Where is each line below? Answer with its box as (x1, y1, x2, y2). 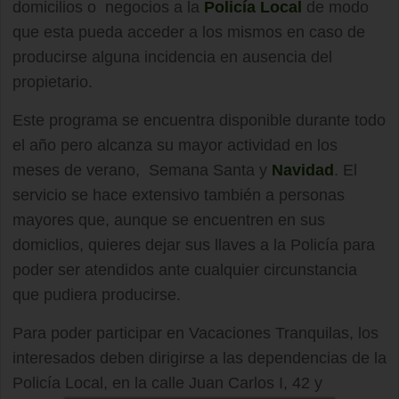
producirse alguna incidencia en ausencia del (12, 47, 332, 66)
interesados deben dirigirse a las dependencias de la (12, 348, 387, 367)
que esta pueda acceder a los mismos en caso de (12, 22, 365, 41)
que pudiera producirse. (12, 285, 181, 304)
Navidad (272, 160, 334, 179)
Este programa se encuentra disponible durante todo (12, 110, 386, 129)
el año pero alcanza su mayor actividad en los (12, 135, 338, 154)
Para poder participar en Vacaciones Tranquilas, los (12, 323, 379, 342)
